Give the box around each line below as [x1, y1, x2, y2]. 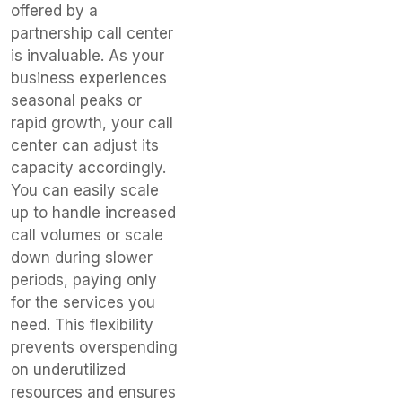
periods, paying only [11, 270, 157, 289]
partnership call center [11, 23, 173, 42]
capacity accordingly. [11, 158, 166, 177]
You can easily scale [11, 180, 159, 199]
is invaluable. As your [11, 46, 164, 65]
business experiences [11, 68, 167, 87]
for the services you [11, 293, 155, 311]
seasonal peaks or [11, 91, 142, 109]
